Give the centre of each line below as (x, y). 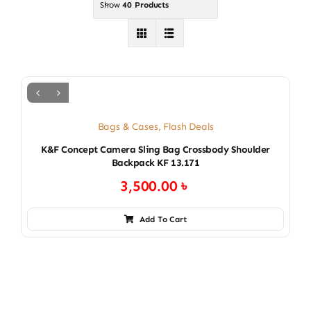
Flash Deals (188, 126)
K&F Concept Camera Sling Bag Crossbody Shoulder (155, 150)
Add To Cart (163, 219)
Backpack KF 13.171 (155, 163)
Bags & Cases (128, 126)
